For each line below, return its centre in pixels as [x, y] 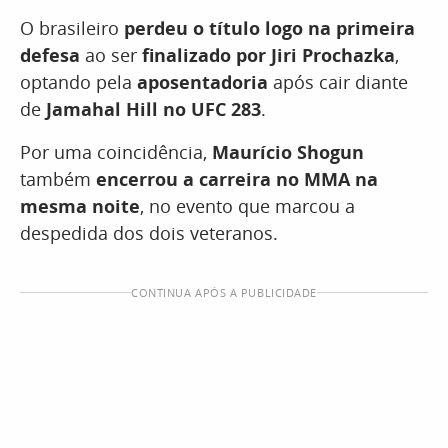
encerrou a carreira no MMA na [237, 179]
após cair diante [340, 82]
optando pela [78, 82]
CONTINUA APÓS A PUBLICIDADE [224, 293]
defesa [50, 55]
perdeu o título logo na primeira [269, 28]
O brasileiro [72, 28]
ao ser [111, 55]
